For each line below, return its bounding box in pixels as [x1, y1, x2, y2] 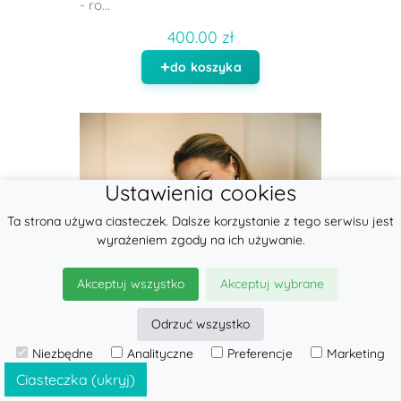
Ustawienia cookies [105, 179, 296, 206]
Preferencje [227, 346, 293, 362]
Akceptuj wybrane [220, 276, 324, 292]
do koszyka [170, 59, 242, 76]
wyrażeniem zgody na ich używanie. [96, 232, 305, 248]
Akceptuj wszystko [77, 276, 184, 292]
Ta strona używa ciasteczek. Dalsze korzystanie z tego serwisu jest [7, 213, 394, 229]
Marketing [327, 346, 385, 362]
